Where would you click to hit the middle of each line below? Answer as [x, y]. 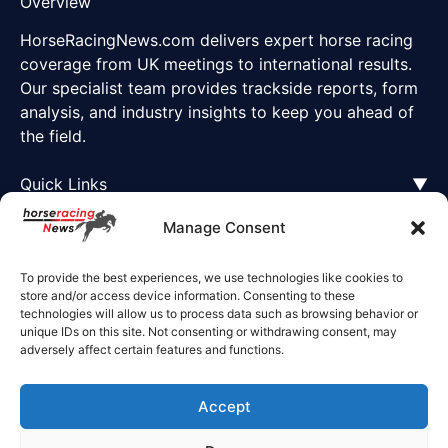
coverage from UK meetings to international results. [216, 64]
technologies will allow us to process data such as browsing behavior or [219, 313]
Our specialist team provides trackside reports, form [219, 88]
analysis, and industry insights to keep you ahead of [217, 112]
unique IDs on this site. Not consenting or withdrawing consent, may [208, 331]
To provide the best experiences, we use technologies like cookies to [211, 277]
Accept [224, 406]
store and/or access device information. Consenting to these [187, 295]
